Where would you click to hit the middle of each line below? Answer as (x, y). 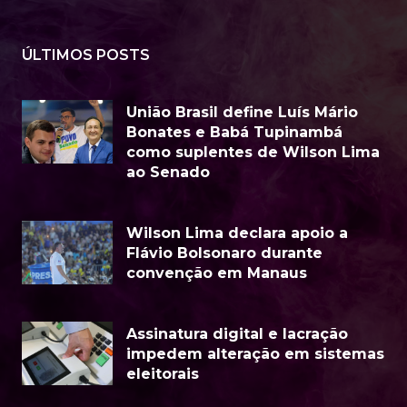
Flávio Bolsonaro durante (224, 253)
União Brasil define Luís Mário (242, 113)
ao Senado (168, 173)
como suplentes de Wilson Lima (253, 153)
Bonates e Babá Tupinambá (234, 133)
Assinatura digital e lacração (237, 334)
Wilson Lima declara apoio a (237, 233)
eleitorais (163, 374)
